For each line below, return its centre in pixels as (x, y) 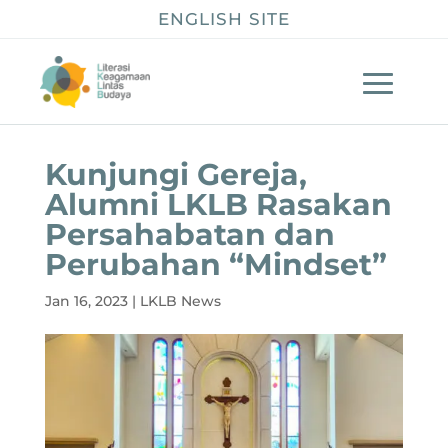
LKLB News (180, 300)
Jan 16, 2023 (86, 300)
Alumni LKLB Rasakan (218, 204)
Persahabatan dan (189, 234)
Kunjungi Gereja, (175, 174)
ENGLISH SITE (224, 19)
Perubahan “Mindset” (215, 264)
